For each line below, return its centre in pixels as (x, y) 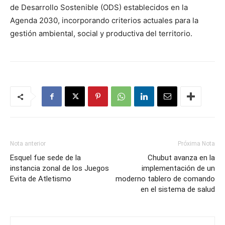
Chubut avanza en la (181, 157)
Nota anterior (28, 143)
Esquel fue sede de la (45, 157)
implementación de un (178, 168)
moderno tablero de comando (165, 179)
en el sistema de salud (178, 189)
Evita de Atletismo (41, 179)
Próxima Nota (196, 143)
